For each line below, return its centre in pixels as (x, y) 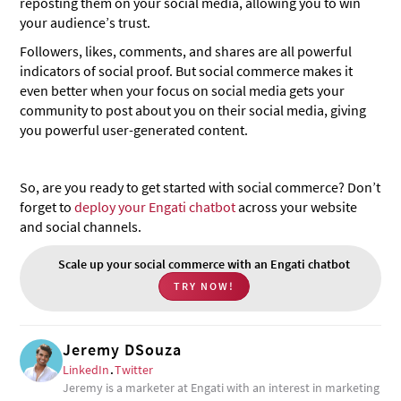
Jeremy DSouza (123, 350)
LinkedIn (86, 370)
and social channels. (81, 227)
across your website (297, 207)
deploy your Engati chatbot (155, 207)
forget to (47, 207)
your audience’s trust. (85, 23)
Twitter (134, 370)
